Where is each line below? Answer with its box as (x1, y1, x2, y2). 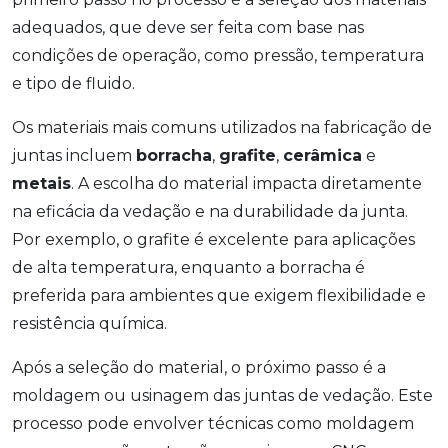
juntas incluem (12, 146, 136, 166)
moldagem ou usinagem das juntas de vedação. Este (12, 386, 433, 406)
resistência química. (12, 314, 167, 334)
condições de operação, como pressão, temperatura (12, 46, 424, 66)
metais (12, 174, 71, 194)
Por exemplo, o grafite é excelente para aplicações (12, 230, 415, 250)
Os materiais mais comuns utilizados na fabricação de (12, 118, 432, 138)
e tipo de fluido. (12, 74, 135, 94)
